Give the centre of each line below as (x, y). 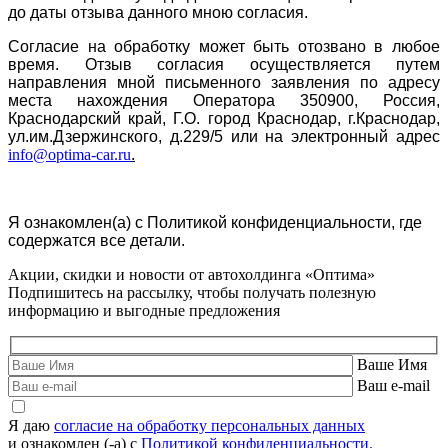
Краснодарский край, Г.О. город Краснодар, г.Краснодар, (224, 118)
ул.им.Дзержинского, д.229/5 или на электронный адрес (224, 136)
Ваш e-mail (393, 386)
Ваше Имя (392, 365)
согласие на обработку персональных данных (209, 426)
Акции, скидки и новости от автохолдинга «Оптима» (191, 274)
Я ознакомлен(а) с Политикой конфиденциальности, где (215, 222)
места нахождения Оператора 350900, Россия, (224, 100)
